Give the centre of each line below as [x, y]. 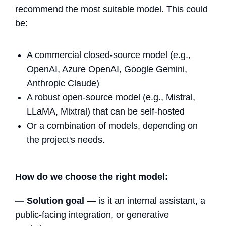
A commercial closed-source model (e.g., [109, 55]
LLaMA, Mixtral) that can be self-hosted [106, 111]
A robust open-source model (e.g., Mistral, [111, 97]
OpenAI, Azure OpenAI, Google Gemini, [107, 69]
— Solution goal [51, 201]
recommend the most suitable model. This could [111, 9]
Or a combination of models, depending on [112, 125]
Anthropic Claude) [63, 83]
